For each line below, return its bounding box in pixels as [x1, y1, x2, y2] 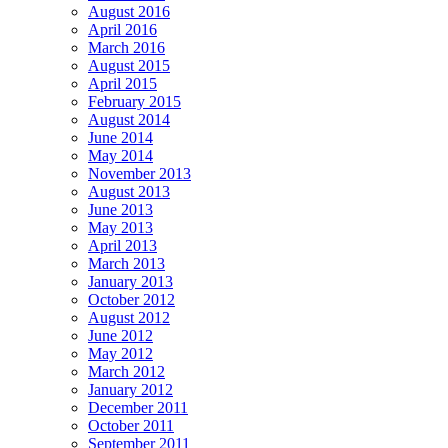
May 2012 [88, 345, 153, 363]
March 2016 [88, 39, 165, 57]
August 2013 [88, 183, 170, 201]
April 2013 [88, 237, 157, 255]
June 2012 [88, 327, 153, 345]
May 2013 [88, 219, 153, 237]
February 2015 [88, 93, 181, 111]
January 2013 [88, 273, 173, 291]
